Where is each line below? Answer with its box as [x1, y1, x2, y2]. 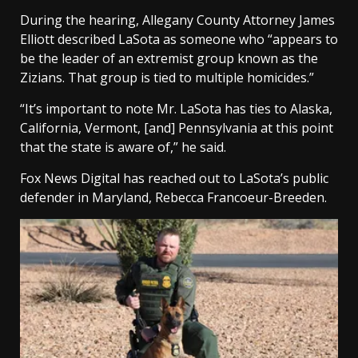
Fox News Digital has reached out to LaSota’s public [20, 169, 328, 187]
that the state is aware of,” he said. [20, 137, 226, 156]
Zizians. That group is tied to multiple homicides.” [20, 68, 314, 86]
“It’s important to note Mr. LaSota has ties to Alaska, [20, 99, 332, 117]
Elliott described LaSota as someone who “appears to [20, 30, 338, 48]
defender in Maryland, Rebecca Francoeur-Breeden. [20, 188, 327, 206]
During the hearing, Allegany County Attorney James [20, 10, 335, 29]
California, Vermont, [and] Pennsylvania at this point [20, 118, 333, 137]
